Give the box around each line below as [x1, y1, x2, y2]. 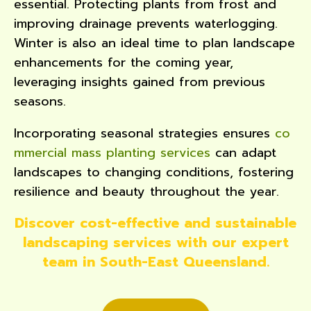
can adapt [210, 142, 276, 162]
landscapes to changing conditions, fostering [14, 162, 294, 182]
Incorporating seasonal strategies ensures [14, 123, 275, 143]
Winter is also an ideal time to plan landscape [14, 33, 295, 53]
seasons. [14, 91, 66, 111]
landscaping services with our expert [22, 231, 289, 253]
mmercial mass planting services [14, 142, 210, 162]
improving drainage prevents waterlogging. [14, 13, 278, 33]
